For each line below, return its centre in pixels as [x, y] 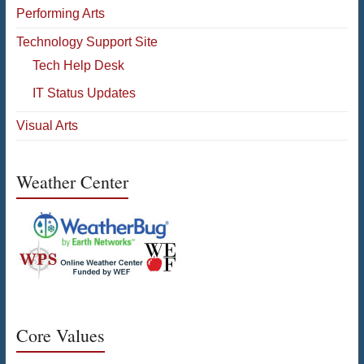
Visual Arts [47, 125]
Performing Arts [60, 13]
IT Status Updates [84, 93]
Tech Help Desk [78, 65]
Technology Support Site [87, 41]
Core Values [60, 335]
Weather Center [72, 181]
